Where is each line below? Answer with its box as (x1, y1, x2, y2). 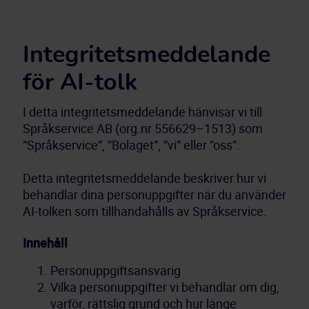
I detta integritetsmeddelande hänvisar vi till (23, 103, 262, 120)
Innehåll (23, 235, 70, 251)
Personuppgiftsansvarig (50, 262, 181, 279)
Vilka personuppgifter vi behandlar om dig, (50, 279, 279, 295)
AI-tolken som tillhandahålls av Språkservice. (23, 203, 267, 219)
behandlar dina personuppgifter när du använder (23, 186, 286, 203)
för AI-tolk (23, 71, 137, 94)
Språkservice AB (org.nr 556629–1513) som (23, 120, 263, 137)
